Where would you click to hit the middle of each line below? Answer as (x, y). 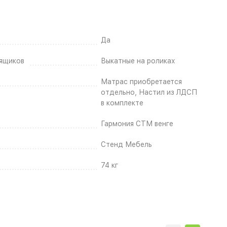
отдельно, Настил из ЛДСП (149, 92)
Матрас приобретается (141, 81)
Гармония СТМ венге (137, 123)
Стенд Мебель (126, 144)
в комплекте (122, 103)
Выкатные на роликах (138, 61)
